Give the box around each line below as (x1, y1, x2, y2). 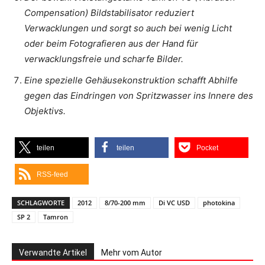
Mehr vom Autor (101, 247, 162, 257)
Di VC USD (159, 198, 190, 207)
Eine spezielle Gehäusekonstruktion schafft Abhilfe (24, 74, 238, 86)
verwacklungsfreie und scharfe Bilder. (24, 53, 183, 64)
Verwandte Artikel (19, 247, 87, 257)
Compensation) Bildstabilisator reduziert (24, 7, 194, 18)
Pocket (196, 143, 218, 152)
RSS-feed (37, 170, 68, 179)
